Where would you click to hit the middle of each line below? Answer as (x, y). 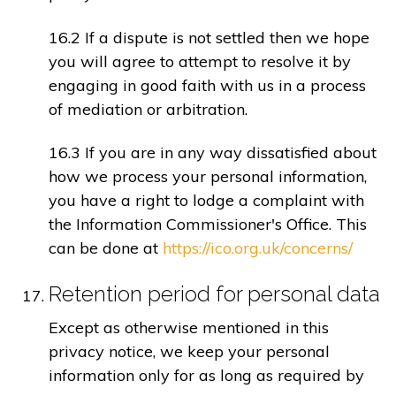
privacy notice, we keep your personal (189, 352)
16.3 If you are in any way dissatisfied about (213, 153)
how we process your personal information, (208, 177)
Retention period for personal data (214, 294)
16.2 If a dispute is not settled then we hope (209, 37)
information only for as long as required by (206, 376)
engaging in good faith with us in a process (207, 85)
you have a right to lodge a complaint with (206, 201)
